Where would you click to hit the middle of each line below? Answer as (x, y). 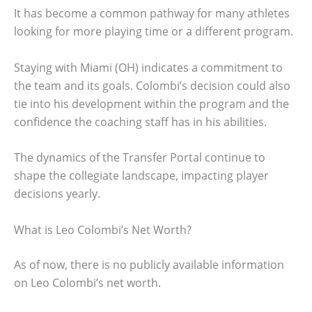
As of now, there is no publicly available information (149, 264)
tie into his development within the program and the (151, 103)
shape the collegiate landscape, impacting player (141, 176)
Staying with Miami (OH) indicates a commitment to (148, 67)
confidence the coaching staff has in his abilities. (140, 122)
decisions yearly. (57, 194)
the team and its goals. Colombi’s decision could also (152, 85)
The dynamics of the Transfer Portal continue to (140, 158)
